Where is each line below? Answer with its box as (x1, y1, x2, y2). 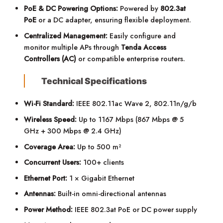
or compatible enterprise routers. (76, 54, 186, 64)
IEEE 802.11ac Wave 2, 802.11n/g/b (74, 99, 197, 109)
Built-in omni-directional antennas (56, 189, 167, 199)
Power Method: (24, 205, 73, 215)
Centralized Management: (24, 31, 108, 41)
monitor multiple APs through (24, 42, 121, 53)
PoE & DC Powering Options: (24, 3, 118, 14)
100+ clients (81, 157, 124, 168)
